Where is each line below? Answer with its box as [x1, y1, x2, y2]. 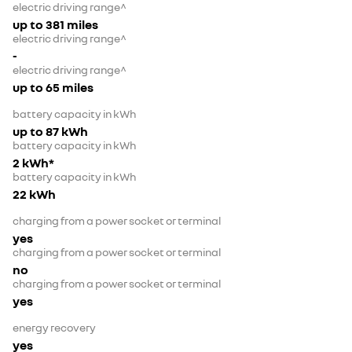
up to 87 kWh [13, 123, 88, 140]
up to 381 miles [13, 16, 98, 33]
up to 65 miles [13, 79, 93, 96]
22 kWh [13, 186, 56, 203]
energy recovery [13, 321, 96, 335]
